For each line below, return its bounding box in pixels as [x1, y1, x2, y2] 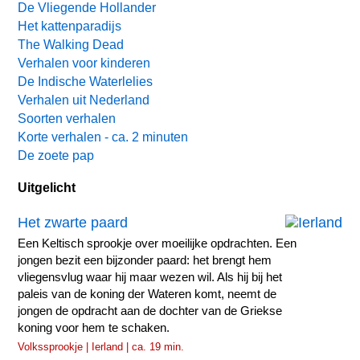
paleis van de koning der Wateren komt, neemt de [18, 288, 277, 301]
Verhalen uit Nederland [18, 93, 150, 108]
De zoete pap [18, 149, 95, 163]
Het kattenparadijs [18, 19, 122, 34]
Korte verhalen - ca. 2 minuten [18, 130, 189, 145]
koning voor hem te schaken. [18, 321, 170, 335]
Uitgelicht [18, 181, 76, 195]
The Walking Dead [18, 38, 125, 52]
